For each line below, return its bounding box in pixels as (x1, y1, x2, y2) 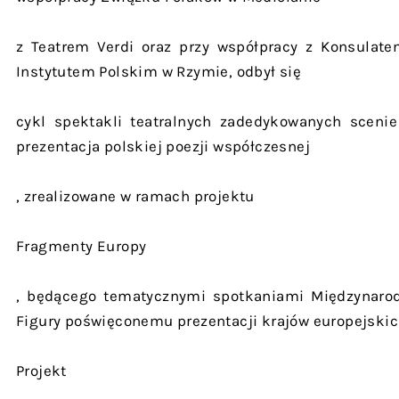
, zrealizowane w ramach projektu (16, 187, 255, 205)
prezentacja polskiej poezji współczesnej (16, 137, 310, 155)
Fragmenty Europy (16, 237, 147, 255)
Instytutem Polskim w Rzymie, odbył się (16, 62, 302, 80)
